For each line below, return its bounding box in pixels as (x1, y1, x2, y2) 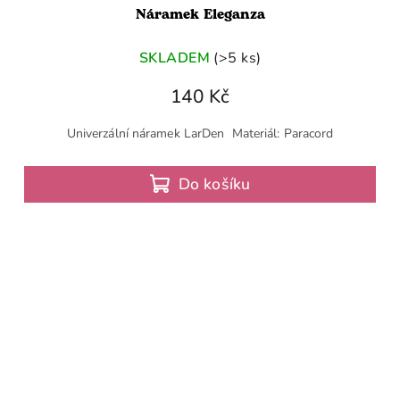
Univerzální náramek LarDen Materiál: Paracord (66, 125, 334, 143)
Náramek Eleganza (135, 4, 265, 26)
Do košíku (178, 173, 251, 196)
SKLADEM (138, 47, 210, 68)
